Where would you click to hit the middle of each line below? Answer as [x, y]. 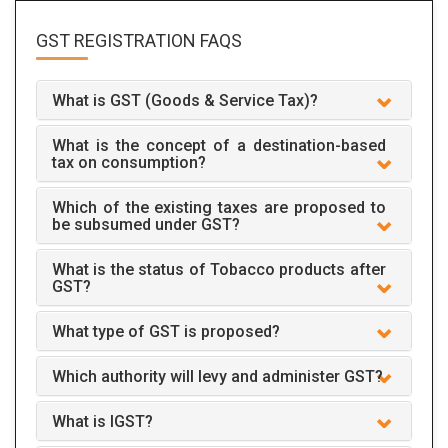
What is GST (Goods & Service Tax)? [185, 100]
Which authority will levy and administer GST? [217, 376]
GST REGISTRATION [116, 40]
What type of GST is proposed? [166, 331]
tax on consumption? [129, 162]
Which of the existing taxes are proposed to [219, 207]
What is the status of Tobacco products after [219, 269]
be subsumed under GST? [146, 224]
